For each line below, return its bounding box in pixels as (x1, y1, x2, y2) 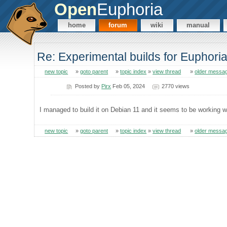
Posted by (75, 83, 102, 89)
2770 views (161, 83, 190, 89)
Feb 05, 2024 (111, 83, 145, 89)
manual (186, 21, 210, 29)
